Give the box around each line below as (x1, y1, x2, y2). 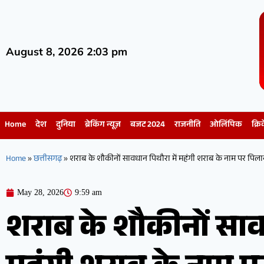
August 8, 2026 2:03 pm (6, 44, 127, 58)
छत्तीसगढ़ (34, 153, 62, 167)
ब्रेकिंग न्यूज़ (85, 118, 121, 133)
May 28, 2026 (17, 188, 64, 197)
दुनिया (56, 118, 75, 133)
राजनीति (174, 118, 200, 133)
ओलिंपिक (210, 118, 242, 133)
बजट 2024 (130, 118, 165, 133)
